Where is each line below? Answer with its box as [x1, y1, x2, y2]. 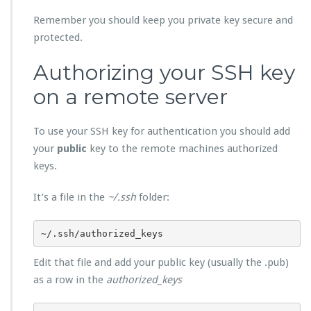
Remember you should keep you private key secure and [33, 14, 293, 27]
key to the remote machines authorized [90, 142, 278, 155]
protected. [33, 31, 83, 44]
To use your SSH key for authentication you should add [33, 125, 290, 138]
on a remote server [33, 84, 228, 110]
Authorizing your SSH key [33, 60, 295, 86]
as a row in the [33, 274, 106, 287]
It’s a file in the [33, 191, 108, 204]
